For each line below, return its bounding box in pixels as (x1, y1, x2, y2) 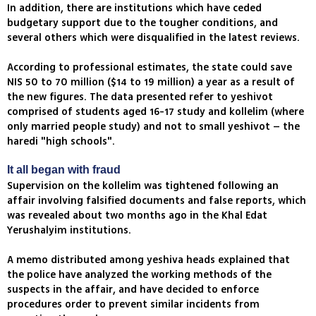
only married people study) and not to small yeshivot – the (7, 119, 300, 135)
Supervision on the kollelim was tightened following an (7, 178, 279, 194)
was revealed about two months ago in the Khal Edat (7, 208, 267, 224)
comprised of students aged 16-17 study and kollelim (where (7, 104, 304, 120)
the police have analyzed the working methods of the (7, 267, 272, 283)
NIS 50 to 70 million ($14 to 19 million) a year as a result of (7, 75, 295, 90)
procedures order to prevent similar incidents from (7, 297, 260, 312)
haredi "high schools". (7, 134, 115, 150)
